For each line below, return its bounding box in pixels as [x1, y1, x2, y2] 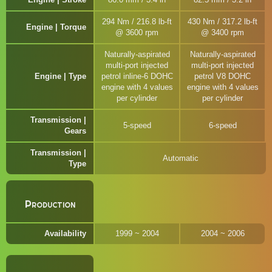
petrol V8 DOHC [194, 72, 251, 81]
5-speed [123, 121, 151, 130]
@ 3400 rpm [201, 28, 244, 37]
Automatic [162, 154, 199, 163]
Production [24, 197, 75, 211]
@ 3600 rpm [115, 28, 158, 37]
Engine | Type [35, 72, 86, 81]
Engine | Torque [26, 22, 86, 32]
